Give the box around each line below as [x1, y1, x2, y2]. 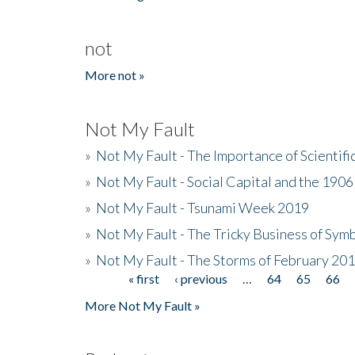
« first [128, 270, 160, 286]
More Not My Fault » [85, 297, 200, 313]
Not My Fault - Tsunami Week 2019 [96, 198, 309, 216]
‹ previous [174, 270, 228, 286]
